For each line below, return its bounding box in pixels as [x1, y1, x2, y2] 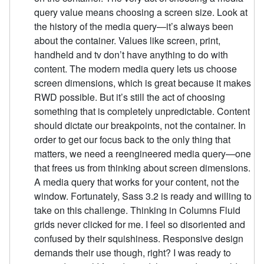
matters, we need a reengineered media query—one [34, 146, 252, 160]
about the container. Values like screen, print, [34, 33, 221, 47]
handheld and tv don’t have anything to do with [34, 47, 229, 61]
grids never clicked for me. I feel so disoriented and [34, 217, 246, 231]
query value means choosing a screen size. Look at [34, 5, 248, 19]
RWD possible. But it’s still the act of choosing [34, 90, 226, 104]
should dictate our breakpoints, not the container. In [34, 118, 246, 132]
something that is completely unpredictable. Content [34, 104, 250, 118]
